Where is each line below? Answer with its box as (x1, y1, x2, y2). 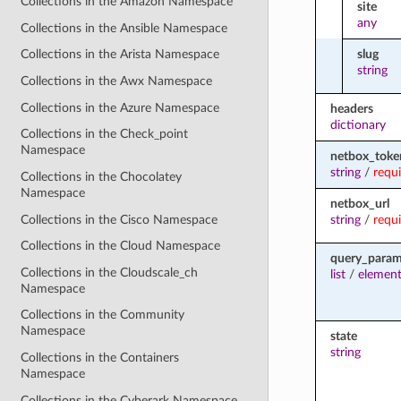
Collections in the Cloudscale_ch (21, 265, 199, 279)
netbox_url (329, 196, 389, 210)
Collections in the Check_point (21, 127, 189, 141)
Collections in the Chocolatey (21, 169, 183, 183)
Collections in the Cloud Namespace (21, 239, 221, 253)
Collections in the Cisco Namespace (21, 212, 218, 226)
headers (329, 101, 373, 115)
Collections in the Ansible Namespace (21, 21, 228, 35)
